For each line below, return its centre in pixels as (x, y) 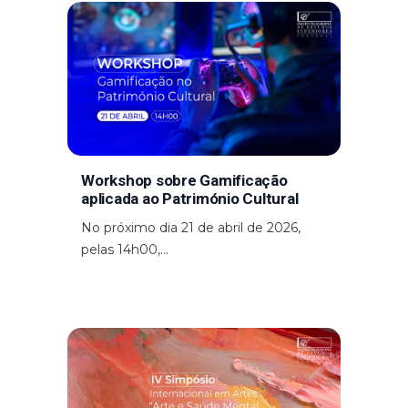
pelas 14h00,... (125, 249)
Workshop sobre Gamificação (184, 180)
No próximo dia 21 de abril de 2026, (191, 227)
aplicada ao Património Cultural (190, 198)
